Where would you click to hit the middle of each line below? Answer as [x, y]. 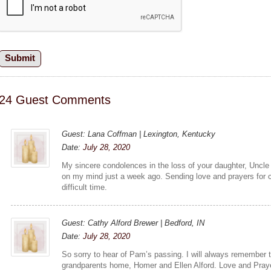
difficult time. [85, 187]
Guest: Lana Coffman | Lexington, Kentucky [139, 134]
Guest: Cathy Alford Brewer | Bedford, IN [133, 223]
